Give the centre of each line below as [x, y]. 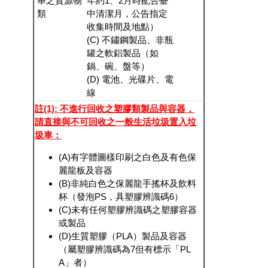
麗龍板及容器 [86, 170]
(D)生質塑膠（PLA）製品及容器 [123, 236]
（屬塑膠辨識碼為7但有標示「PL [125, 249]
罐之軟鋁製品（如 [123, 53]
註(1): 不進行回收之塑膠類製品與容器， [115, 109]
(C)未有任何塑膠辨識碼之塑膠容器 [128, 210]
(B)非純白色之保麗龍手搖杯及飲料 [127, 184]
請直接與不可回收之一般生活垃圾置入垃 [115, 122]
